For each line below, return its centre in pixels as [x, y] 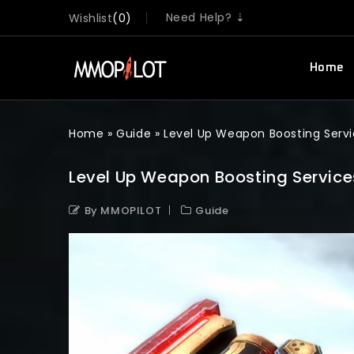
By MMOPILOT [123, 211]
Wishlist [91, 18]
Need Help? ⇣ [205, 17]
